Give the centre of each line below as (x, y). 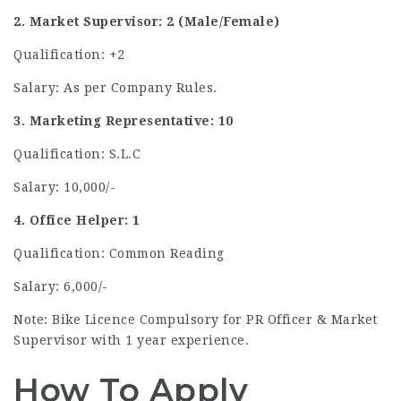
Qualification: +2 (69, 55)
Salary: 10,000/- (64, 187)
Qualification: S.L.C (77, 154)
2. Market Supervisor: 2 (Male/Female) (147, 21)
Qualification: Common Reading (119, 253)
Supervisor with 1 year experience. (131, 340)
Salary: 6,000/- (61, 286)
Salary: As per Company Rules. (115, 88)
